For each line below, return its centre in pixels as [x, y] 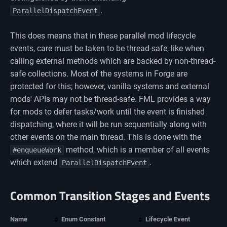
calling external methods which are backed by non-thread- [113, 61]
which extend [35, 163]
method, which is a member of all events [137, 150]
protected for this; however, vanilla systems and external [110, 87]
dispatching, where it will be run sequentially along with [108, 125]
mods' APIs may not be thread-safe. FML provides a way [110, 99]
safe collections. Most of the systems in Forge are [99, 74]
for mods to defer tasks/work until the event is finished [107, 112]
